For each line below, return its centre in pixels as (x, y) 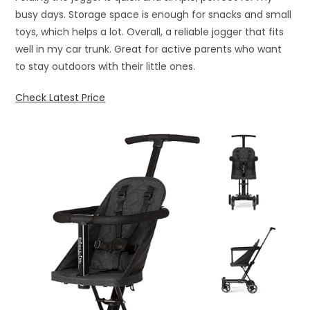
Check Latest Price (61, 97)
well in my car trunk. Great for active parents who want (149, 49)
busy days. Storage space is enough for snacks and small (154, 14)
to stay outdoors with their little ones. (106, 66)
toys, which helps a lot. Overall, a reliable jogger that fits (150, 31)
